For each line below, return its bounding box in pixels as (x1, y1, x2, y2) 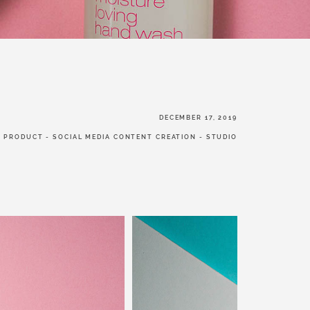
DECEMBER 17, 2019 (158, 113, 238, 121)
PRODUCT (3, 133, 44, 141)
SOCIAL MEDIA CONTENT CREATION (53, 133, 197, 141)
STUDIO (206, 133, 238, 141)
